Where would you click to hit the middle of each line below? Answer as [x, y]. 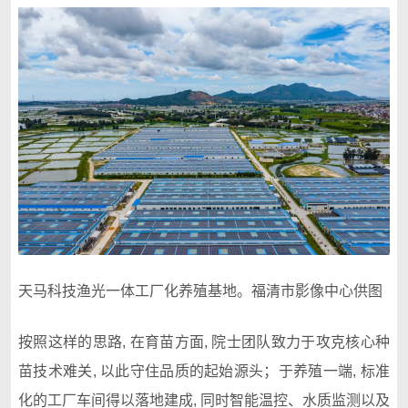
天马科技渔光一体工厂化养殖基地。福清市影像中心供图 [200, 291]
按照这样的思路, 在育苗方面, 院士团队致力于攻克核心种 [204, 342]
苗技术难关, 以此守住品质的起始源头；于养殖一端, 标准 [204, 371]
